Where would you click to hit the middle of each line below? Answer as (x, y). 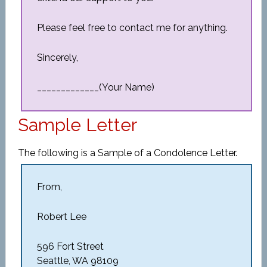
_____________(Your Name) (95, 87)
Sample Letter (77, 125)
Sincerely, (57, 58)
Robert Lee (61, 217)
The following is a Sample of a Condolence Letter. (127, 153)
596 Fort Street (70, 246)
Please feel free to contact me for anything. (132, 28)
